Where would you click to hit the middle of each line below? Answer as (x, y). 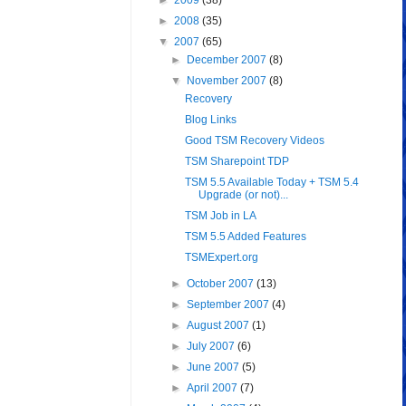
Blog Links (210, 120)
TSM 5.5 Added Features (245, 237)
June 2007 (215, 367)
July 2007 (213, 347)
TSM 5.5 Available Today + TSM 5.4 (271, 183)
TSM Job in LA (220, 216)
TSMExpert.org (221, 258)
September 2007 (230, 305)
